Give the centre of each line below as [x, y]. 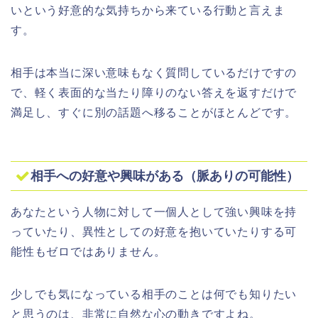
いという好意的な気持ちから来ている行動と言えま [148, 10]
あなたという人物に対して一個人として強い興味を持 [154, 212]
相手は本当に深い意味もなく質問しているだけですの [154, 72]
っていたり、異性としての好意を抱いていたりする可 [154, 232]
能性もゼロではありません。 [88, 252]
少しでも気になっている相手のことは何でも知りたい [154, 295]
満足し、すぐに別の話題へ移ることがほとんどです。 [154, 112]
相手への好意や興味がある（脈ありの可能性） [165, 176]
